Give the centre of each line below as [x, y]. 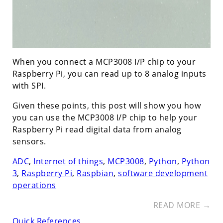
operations [34, 185]
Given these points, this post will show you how [107, 105]
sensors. [29, 141]
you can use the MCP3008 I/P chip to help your [105, 117]
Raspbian [95, 173]
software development [163, 173]
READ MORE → [182, 205]
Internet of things [68, 161]
